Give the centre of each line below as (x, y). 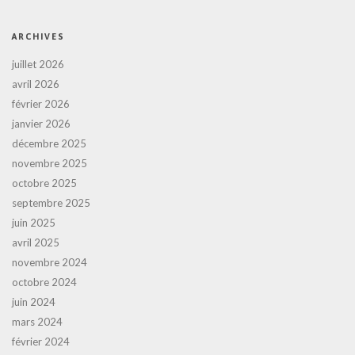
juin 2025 (34, 223)
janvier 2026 (41, 124)
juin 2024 (34, 302)
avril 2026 (36, 84)
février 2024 (41, 342)
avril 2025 (36, 242)
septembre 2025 (51, 203)
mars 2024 (37, 322)
